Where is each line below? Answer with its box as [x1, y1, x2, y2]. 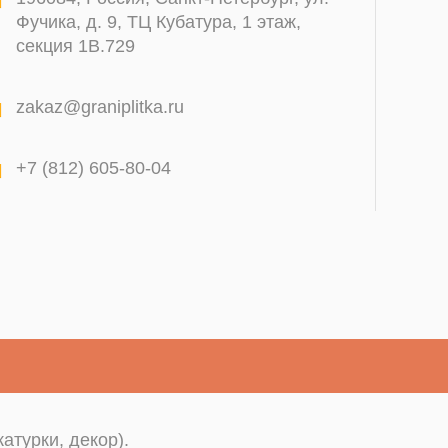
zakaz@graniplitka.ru [16, 97, 184, 117]
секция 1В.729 [16, 36, 135, 56]
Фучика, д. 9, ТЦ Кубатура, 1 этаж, [16, 12, 301, 32]
